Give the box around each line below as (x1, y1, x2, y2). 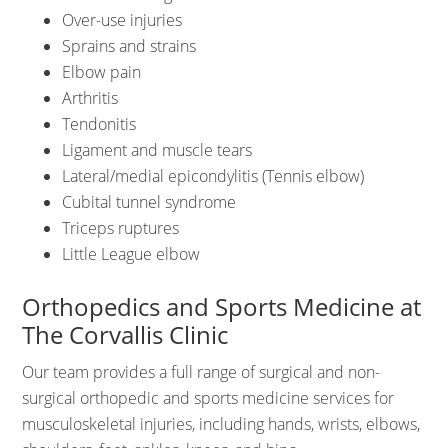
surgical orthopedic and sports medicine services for (22, 387, 395, 409)
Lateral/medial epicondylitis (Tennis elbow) (62, 165, 365, 187)
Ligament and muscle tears (62, 139, 253, 161)
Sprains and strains (62, 35, 197, 57)
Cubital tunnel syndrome (62, 191, 237, 213)
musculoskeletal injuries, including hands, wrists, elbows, (22, 413, 421, 435)
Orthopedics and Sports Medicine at (22, 290, 422, 323)
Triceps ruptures (62, 217, 180, 239)
